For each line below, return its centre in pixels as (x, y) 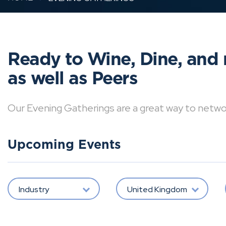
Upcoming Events (64, 145)
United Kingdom (157, 189)
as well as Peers (72, 79)
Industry (34, 189)
